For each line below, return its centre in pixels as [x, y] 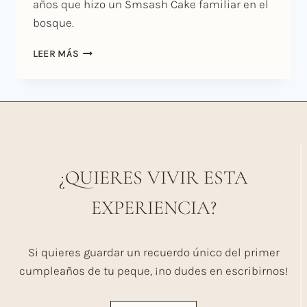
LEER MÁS [56, 54]
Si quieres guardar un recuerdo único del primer [153, 252]
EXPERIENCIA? [153, 207]
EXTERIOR [100, 79]
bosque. [53, 23]
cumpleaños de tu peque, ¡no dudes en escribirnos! [153, 270]
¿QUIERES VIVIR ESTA [153, 177]
